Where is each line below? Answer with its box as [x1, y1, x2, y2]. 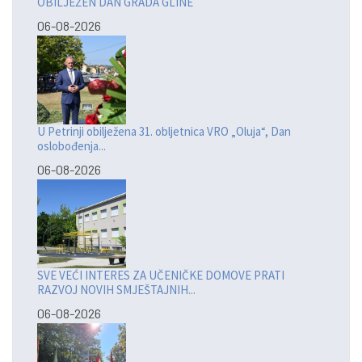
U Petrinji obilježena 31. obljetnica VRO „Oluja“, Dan [37, 124, 291, 140]
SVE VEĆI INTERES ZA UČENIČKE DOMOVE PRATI [37, 267, 284, 284]
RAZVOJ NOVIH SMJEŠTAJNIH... [37, 282, 196, 298]
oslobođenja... [37, 138, 106, 154]
